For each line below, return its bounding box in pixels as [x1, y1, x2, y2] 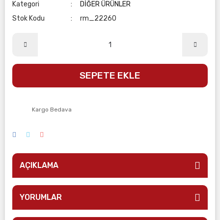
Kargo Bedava [32, 106, 72, 113]
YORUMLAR [20, 192, 62, 202]
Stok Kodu [12, 14, 45, 23]
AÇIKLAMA [20, 161, 58, 170]
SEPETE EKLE [80, 70, 140, 81]
